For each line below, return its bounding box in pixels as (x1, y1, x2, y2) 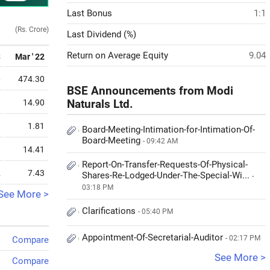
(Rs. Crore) (15, 25, 49, 34)
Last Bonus (67, 8, 112, 19)
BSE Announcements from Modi (67, 84, 233, 98)
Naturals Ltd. (67, 98, 133, 111)
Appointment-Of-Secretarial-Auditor (82, 232, 225, 243)
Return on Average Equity (67, 50, 168, 61)
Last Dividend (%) (67, 29, 136, 40)
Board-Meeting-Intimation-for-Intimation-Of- (82, 124, 255, 135)
